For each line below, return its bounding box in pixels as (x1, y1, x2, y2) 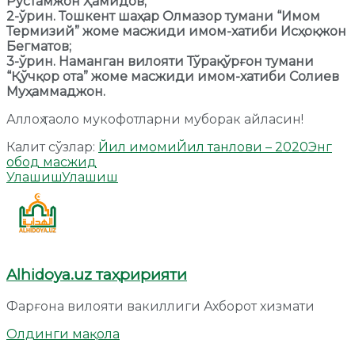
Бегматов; (6, 38, 71, 54)
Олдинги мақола (6, 326, 120, 342)
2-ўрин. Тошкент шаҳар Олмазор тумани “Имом (6, 8, 320, 24)
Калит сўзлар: (6, 139, 95, 155)
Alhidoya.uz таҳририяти (6, 265, 187, 284)
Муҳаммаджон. (6, 83, 105, 99)
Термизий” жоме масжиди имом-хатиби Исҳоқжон (6, 23, 346, 39)
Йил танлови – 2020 (177, 139, 308, 155)
